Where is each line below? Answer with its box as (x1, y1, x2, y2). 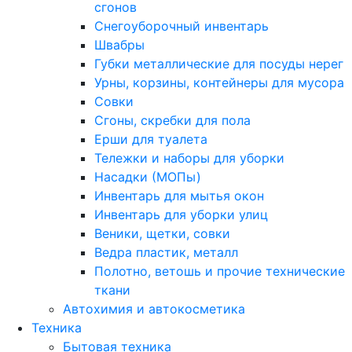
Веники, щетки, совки (94, 225, 230, 241)
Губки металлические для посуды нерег (94, 56, 343, 71)
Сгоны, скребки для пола (94, 112, 251, 128)
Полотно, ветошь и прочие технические (94, 263, 345, 279)
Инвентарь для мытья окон (94, 188, 264, 203)
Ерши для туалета (94, 131, 207, 147)
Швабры (94, 37, 145, 53)
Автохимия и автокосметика (63, 301, 245, 317)
